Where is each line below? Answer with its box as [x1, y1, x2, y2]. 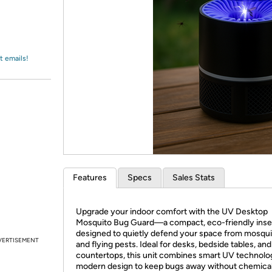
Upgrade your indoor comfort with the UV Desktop [76, 206, 268, 217]
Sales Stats [172, 172, 215, 183]
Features [73, 172, 107, 183]
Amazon [23, 15, 55, 26]
